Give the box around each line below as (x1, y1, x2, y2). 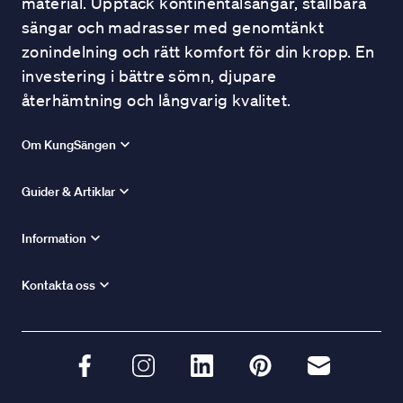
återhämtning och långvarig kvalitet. (22, 90, 291, 110)
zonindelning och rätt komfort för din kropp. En (22, 41, 375, 61)
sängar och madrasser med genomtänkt (22, 17, 324, 37)
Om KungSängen (22, 137, 116, 153)
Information (22, 230, 86, 246)
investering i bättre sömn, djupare (22, 66, 277, 85)
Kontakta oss (22, 277, 95, 293)
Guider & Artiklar (22, 184, 115, 200)
